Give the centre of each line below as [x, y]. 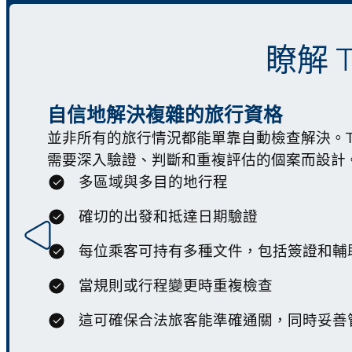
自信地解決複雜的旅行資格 [165, 116]
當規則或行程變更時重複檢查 [176, 286]
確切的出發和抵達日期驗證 [168, 217]
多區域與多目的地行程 [153, 183]
